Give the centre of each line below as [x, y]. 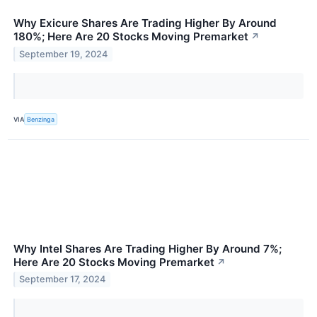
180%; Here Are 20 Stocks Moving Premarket [131, 37]
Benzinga [41, 119]
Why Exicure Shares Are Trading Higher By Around [145, 23]
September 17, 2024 [63, 279]
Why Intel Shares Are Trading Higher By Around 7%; [148, 248]
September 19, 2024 [64, 54]
